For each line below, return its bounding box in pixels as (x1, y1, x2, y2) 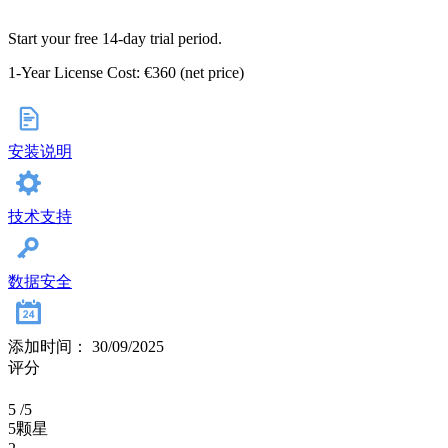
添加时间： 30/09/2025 (8, 338, 164, 356)
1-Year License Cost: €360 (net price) (8, 64, 244, 82)
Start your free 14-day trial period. (8, 30, 222, 48)
